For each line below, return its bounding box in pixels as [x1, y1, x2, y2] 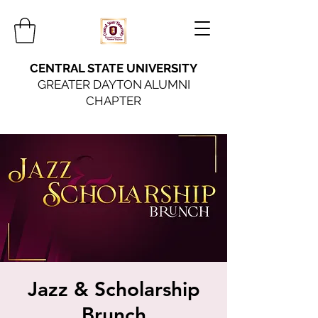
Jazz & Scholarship [27, 276, 200, 301]
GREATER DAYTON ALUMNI [37, 77, 190, 92]
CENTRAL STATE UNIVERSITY [30, 60, 197, 75]
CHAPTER [86, 93, 141, 108]
